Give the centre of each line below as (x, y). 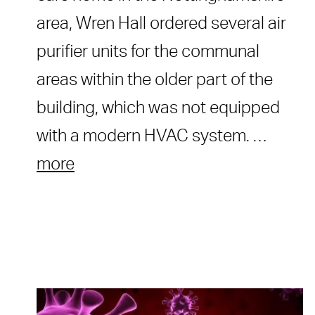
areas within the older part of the (155, 80)
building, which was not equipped (158, 108)
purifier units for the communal (148, 52)
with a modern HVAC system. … (152, 136)
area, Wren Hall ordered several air (161, 24)
